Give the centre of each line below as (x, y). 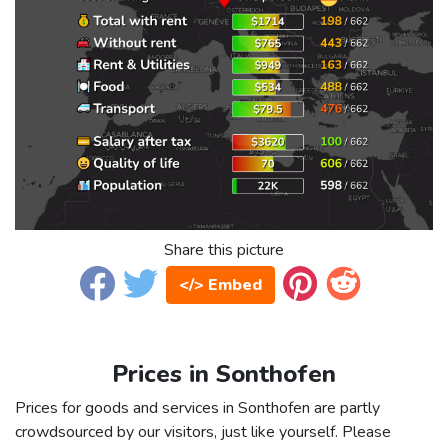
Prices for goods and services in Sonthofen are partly (197, 408)
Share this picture (224, 250)
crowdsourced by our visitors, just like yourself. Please (203, 432)
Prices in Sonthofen (224, 374)
